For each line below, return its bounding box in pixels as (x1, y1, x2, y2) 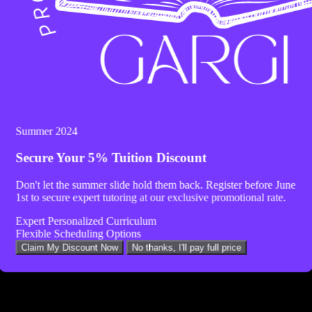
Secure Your (15, 150, 88, 165)
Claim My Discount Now (21, 242, 118, 253)
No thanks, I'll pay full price (132, 242, 242, 253)
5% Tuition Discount (88, 150, 207, 165)
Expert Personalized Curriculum (15, 214, 157, 227)
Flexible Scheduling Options (15, 227, 141, 240)
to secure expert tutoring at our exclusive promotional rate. (28, 191, 286, 203)
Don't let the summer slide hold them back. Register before (15, 178, 276, 191)
